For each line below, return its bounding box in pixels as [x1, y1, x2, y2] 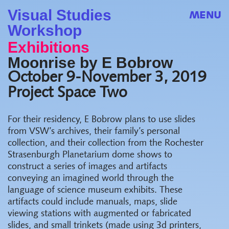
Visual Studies [8, 7, 111, 24]
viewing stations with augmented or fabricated [8, 209, 191, 219]
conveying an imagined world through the [8, 174, 174, 184]
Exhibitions [8, 39, 89, 56]
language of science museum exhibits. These [8, 186, 182, 195]
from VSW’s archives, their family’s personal [8, 127, 180, 136]
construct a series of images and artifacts [8, 162, 167, 172]
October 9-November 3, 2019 [8, 70, 207, 86]
